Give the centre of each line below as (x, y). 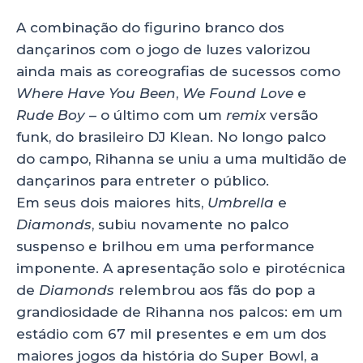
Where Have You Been (96, 94)
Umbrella (243, 203)
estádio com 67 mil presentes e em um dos (171, 334)
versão (294, 115)
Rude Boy (51, 115)
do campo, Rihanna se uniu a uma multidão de (181, 159)
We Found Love (238, 94)
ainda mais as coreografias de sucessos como (178, 72)
